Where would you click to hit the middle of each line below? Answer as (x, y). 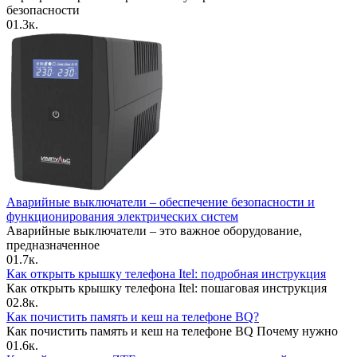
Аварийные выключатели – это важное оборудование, (154, 231)
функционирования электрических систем (122, 216)
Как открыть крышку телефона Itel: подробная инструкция (166, 274)
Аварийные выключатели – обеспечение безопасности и (161, 202)
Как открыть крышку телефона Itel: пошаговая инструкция (167, 288)
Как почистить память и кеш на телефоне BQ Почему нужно (172, 331)
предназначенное (53, 245)
